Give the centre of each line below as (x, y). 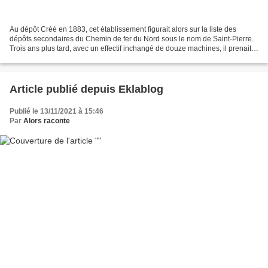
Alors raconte (47, 121)
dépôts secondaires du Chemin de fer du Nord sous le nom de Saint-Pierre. (132, 39)
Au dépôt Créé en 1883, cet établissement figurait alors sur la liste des (123, 29)
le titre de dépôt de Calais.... (55, 58)
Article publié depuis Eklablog (141, 89)
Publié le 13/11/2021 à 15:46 (57, 111)
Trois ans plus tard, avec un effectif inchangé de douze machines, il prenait (130, 48)
